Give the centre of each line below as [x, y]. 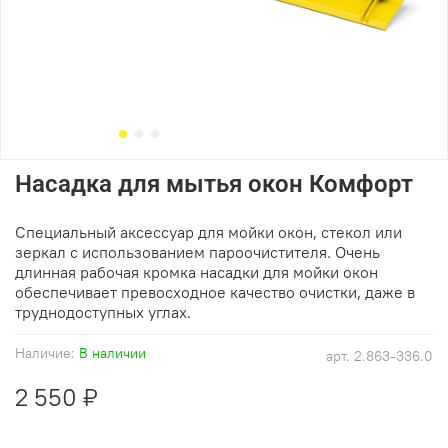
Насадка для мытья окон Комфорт [214, 183]
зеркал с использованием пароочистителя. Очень [197, 251]
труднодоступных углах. [103, 311]
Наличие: [45, 352]
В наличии [112, 352]
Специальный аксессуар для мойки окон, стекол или [208, 231]
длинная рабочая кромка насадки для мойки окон [196, 271]
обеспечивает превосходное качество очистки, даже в [215, 291]
